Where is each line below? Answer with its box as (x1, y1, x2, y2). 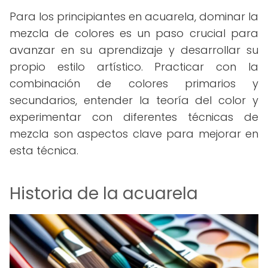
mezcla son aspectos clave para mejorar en (10, 126, 258, 141)
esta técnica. (10, 143, 78, 158)
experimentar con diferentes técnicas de (10, 109, 258, 124)
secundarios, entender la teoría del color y (10, 93, 258, 108)
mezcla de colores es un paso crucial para (10, 26, 258, 41)
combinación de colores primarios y (10, 76, 258, 91)
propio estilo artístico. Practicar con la (10, 59, 258, 74)
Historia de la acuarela (10, 182, 198, 205)
